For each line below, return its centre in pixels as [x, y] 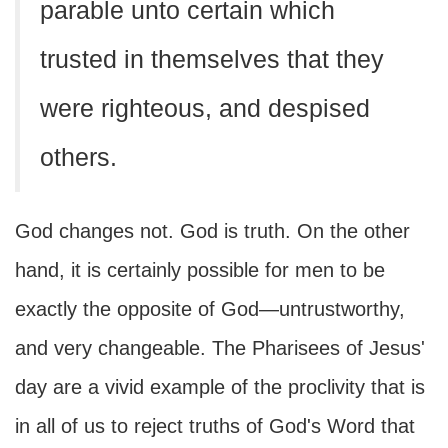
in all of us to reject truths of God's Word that [215, 426]
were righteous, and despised [205, 108]
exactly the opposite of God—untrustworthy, [210, 309]
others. [78, 157]
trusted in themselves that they [212, 59]
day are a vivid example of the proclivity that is [220, 387]
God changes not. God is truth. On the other [212, 231]
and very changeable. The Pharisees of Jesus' [220, 348]
